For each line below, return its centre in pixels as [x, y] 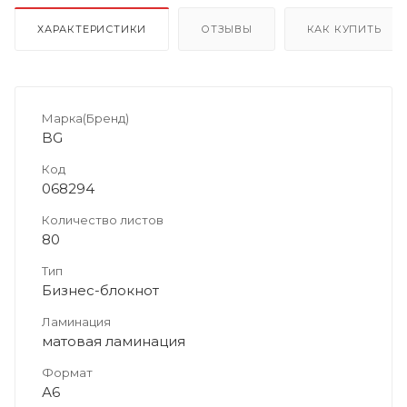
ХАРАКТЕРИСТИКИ [92, 30]
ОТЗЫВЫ [227, 30]
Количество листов [103, 220]
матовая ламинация [114, 342]
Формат [67, 373]
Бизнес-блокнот [100, 291]
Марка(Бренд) [85, 119]
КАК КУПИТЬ [344, 30]
